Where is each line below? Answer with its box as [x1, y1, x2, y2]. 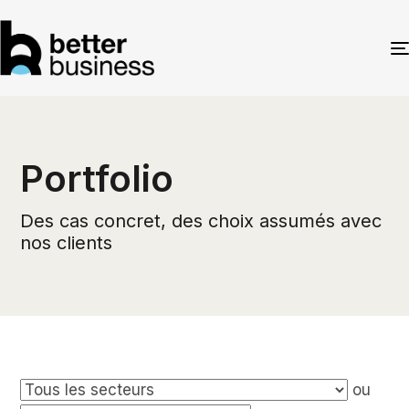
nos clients [20, 232, 113, 255]
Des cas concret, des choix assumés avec [20, 210, 383, 233]
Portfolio [20, 156, 174, 202]
